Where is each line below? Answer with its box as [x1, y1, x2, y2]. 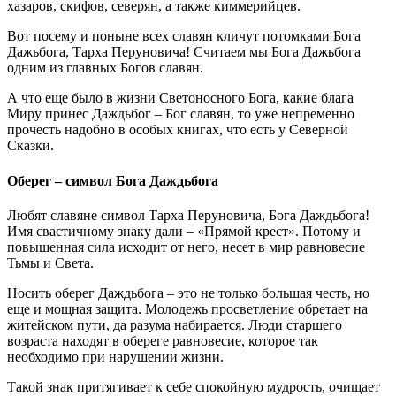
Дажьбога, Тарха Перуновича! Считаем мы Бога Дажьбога [7, 44, 361, 60]
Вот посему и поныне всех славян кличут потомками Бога [7, 28, 361, 44]
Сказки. [7, 138, 54, 154]
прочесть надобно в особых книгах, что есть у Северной [7, 122, 348, 138]
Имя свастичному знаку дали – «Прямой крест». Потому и [7, 224, 361, 239]
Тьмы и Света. [7, 255, 94, 270]
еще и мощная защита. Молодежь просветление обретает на [7, 301, 368, 316]
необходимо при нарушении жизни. [7, 349, 224, 364]
